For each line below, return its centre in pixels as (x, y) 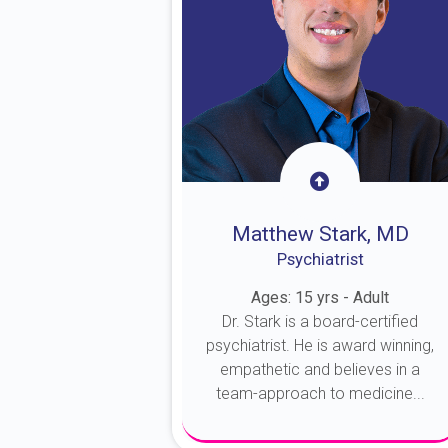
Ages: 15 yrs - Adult (320, 297)
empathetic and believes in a (320, 369)
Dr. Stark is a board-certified (320, 321)
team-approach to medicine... (320, 393)
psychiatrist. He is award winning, (320, 345)
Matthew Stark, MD (320, 234)
